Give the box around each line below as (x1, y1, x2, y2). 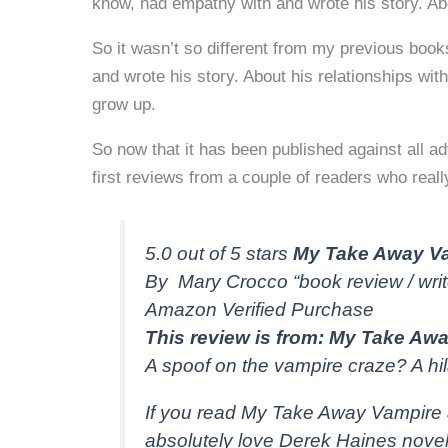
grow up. (92, 95, 156, 114)
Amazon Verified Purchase (145, 299, 375, 321)
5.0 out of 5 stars (145, 243, 294, 265)
